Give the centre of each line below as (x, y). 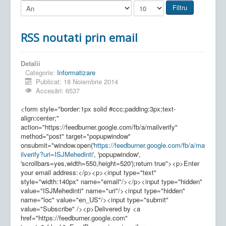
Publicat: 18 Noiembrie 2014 (77, 81)
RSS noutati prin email (79, 37)
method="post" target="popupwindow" (76, 136)
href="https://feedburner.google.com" (74, 217)
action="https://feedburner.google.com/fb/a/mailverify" (99, 127)
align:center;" (40, 118)
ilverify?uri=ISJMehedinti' (57, 154)
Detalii (31, 63)
